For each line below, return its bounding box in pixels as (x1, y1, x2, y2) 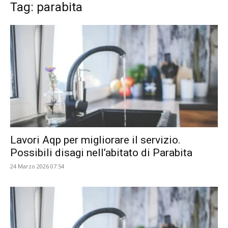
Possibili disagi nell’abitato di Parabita (10, 147, 192, 159)
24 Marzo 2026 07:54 (10, 162, 64, 170)
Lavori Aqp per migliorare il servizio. (10, 134, 181, 147)
